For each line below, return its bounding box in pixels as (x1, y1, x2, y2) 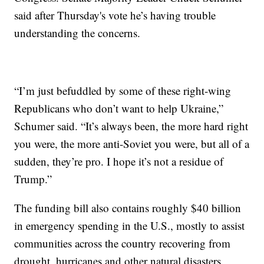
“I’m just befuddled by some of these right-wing (14, 83, 232, 98)
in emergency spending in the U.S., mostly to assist (14, 218, 245, 233)
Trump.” (14, 171, 52, 187)
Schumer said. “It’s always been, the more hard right (14, 118, 249, 134)
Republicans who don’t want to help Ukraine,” (14, 101, 224, 116)
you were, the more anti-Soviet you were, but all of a (14, 136, 250, 151)
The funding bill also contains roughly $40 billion (14, 200, 242, 216)
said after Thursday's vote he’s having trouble (14, 8, 216, 23)
